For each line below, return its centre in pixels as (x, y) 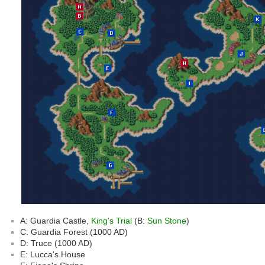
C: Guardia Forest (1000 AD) (74, 232)
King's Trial (112, 221)
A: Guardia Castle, (56, 221)
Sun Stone (167, 221)
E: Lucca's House (53, 255)
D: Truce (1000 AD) (56, 243)
